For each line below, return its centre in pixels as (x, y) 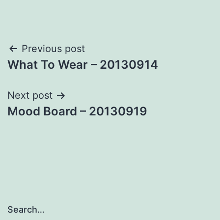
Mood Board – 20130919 (77, 111)
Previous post (53, 49)
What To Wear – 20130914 (83, 65)
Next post (30, 96)
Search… (26, 210)
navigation (50, 74)
